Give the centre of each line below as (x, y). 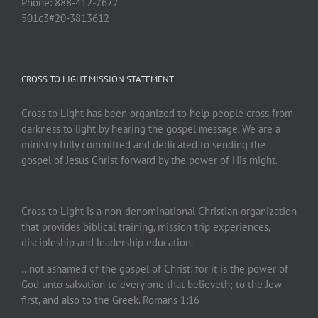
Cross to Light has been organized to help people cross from (157, 113)
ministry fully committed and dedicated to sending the (143, 144)
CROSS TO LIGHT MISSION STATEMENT (98, 79)
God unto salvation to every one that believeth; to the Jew (152, 284)
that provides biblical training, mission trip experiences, (146, 226)
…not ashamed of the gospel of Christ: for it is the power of (155, 268)
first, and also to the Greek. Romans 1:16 (110, 300)
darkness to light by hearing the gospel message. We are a (151, 128)
